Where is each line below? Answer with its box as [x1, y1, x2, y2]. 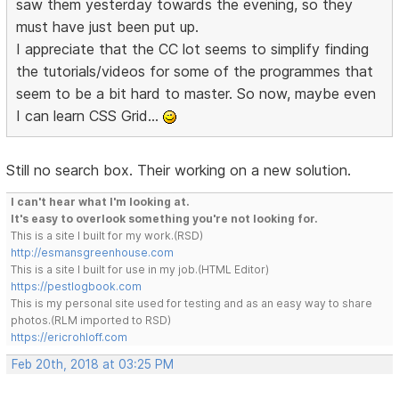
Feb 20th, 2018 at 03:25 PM [12, 357, 175, 372]
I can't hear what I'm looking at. [11, 195, 191, 209]
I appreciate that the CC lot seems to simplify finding [16, 40, 370, 59]
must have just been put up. [16, 18, 199, 37]
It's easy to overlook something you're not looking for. [11, 212, 319, 226]
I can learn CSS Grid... [16, 107, 164, 126]
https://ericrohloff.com [11, 330, 128, 345]
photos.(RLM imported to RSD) [11, 313, 172, 328]
